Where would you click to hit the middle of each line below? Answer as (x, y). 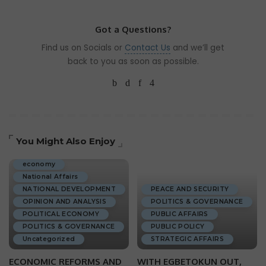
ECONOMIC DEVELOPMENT (71, 151)
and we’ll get (197, 48)
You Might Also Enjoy (66, 141)
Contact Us (148, 48)
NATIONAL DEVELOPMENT (69, 189)
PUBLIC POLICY (178, 226)
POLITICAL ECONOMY (61, 214)
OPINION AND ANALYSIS (64, 201)
